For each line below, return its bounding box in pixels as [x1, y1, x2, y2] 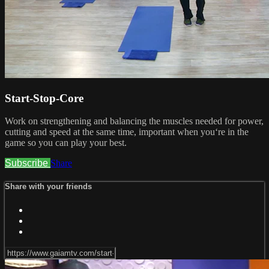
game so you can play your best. [5, 138, 127, 148]
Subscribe [5, 158, 50, 169]
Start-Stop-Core [5, 91, 83, 104]
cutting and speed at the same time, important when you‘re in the [5, 127, 249, 138]
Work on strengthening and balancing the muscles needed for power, [5, 116, 264, 127]
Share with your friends [5, 182, 92, 192]
